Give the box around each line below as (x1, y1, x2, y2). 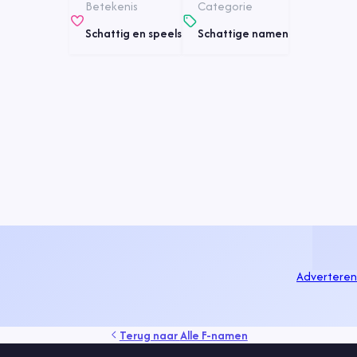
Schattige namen (197, 25, 288, 42)
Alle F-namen (179, 326, 248, 343)
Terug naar (119, 326, 180, 343)
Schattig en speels (84, 25, 182, 42)
